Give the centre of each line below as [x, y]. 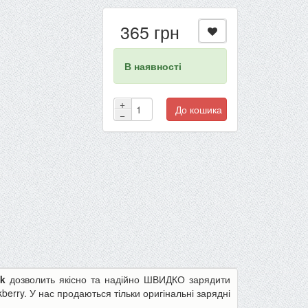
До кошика [198, 109]
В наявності [153, 66]
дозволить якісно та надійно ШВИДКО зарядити [118, 279]
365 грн [150, 32]
